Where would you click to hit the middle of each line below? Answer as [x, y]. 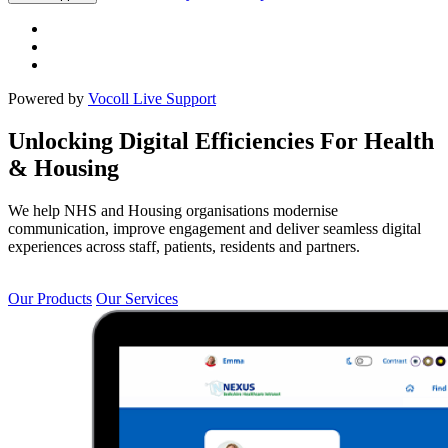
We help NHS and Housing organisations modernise [173, 210]
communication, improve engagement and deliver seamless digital [214, 228]
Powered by [48, 98]
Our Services [137, 298]
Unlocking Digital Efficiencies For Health [221, 140]
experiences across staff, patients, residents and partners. [184, 246]
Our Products [50, 298]
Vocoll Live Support [152, 98]
